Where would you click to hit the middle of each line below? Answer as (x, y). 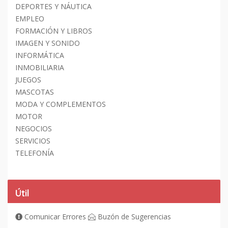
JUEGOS (28, 79)
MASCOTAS (35, 92)
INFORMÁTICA (40, 55)
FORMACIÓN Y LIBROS (54, 31)
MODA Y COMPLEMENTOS (61, 104)
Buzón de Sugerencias (133, 216)
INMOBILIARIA (40, 67)
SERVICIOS (33, 140)
